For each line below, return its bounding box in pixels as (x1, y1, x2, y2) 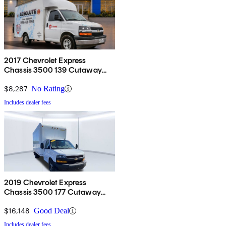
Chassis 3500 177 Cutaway (4, 187, 101, 197)
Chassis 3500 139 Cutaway (4, 65, 102, 75)
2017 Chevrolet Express (4, 55, 86, 66)
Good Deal (34, 206, 69, 215)
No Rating (31, 84, 65, 93)
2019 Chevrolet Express (4, 178, 87, 188)
